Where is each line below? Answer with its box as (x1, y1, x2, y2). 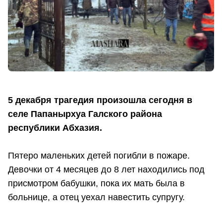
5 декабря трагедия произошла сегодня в (8, 95, 192, 106)
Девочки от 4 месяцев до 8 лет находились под (8, 165, 205, 175)
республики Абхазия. (8, 123, 102, 133)
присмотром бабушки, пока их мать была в (8, 178, 185, 189)
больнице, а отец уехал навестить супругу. (8, 192, 185, 203)
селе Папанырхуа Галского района (8, 109, 162, 119)
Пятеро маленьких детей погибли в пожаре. (8, 151, 190, 161)
